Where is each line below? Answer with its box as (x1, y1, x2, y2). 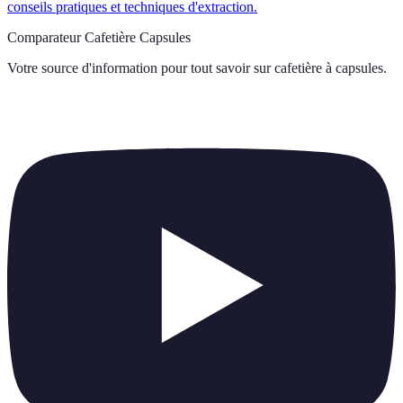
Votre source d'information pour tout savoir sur (7, 59, 271, 76)
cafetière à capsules (274, 59, 383, 76)
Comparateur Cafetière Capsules (7, 29, 191, 45)
